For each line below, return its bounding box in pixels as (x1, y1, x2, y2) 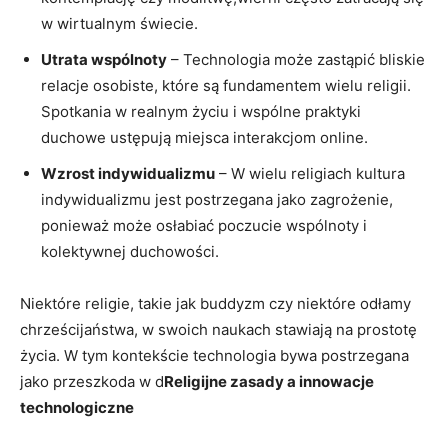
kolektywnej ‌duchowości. (41, 241, 219, 261)
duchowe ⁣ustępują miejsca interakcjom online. (41, 127, 368, 147)
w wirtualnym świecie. (41, 13, 198, 33)
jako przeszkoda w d (20, 371, 164, 391)
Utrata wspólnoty (41, 49, 167, 69)
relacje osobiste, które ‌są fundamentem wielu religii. (41, 75, 411, 95)
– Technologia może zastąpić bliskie (167, 49, 425, 69)
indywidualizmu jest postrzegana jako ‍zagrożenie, (41, 189, 393, 209)
